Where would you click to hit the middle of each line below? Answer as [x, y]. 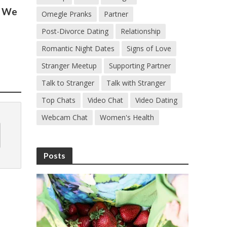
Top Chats [59, 100]
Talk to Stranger [68, 83]
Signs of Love [149, 48]
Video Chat [106, 100]
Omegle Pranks [67, 14]
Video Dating [157, 100]
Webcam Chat [65, 117]
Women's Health [127, 117]
